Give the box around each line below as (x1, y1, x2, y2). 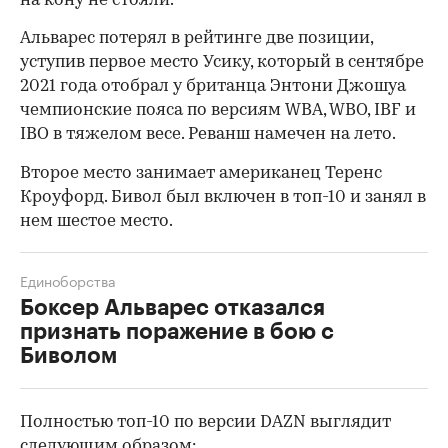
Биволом (20, 344, 117, 367)
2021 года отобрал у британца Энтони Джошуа (20, 77, 406, 95)
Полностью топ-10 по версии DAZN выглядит (20, 413, 391, 431)
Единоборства (20, 268, 116, 291)
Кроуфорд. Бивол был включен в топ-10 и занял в (20, 188, 426, 206)
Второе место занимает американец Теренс (20, 164, 382, 182)
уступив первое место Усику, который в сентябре (20, 53, 424, 71)
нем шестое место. (20, 212, 173, 230)
